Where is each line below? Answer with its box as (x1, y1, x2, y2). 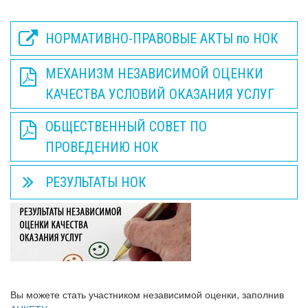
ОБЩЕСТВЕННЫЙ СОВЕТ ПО (45, 118, 207, 135)
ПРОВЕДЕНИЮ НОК (45, 139, 159, 155)
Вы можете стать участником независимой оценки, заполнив (10, 287, 284, 301)
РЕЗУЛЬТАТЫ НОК (45, 174, 146, 190)
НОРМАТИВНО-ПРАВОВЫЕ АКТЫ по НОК (45, 30, 278, 47)
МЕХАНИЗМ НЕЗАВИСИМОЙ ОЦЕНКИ (45, 65, 263, 82)
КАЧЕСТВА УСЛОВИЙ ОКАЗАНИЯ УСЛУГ (45, 86, 274, 102)
